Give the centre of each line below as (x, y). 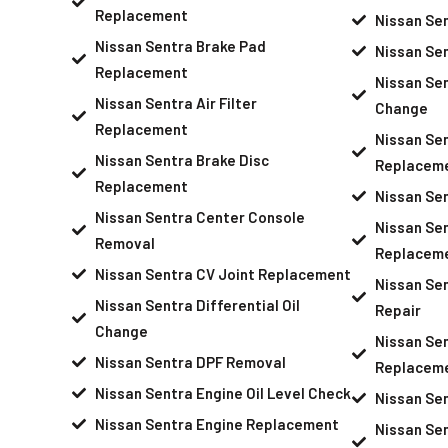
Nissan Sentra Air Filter (175, 102)
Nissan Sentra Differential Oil (197, 304)
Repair (397, 309)
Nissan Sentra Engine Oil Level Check (222, 392)
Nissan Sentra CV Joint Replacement (222, 273)
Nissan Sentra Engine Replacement (216, 423)
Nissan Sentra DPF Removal (190, 361)
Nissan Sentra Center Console (199, 216)
